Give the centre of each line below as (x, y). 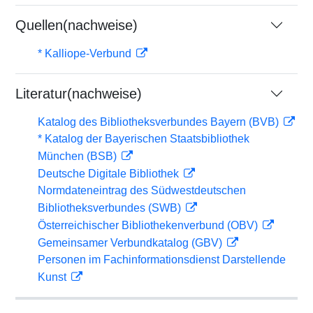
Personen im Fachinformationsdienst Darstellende (162, 260)
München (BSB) (79, 156)
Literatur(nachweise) (79, 94)
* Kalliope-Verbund (86, 53)
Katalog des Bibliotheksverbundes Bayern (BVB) (160, 122)
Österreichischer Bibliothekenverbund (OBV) (149, 225)
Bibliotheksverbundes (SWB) (111, 208)
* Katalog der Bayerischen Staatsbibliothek (144, 139)
